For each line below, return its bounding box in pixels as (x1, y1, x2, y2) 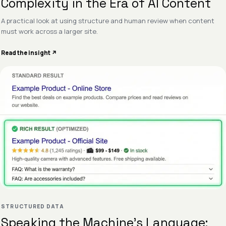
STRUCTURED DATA (1, 202, 64, 210)
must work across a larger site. (1, 26, 98, 36)
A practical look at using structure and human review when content (1, 16, 215, 25)
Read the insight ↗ (1, 49, 58, 56)
